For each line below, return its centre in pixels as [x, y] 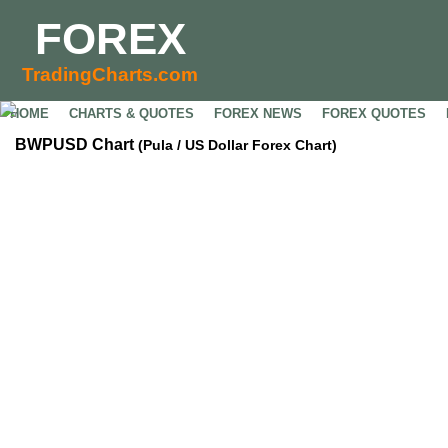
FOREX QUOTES [374, 113]
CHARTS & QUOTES [131, 113]
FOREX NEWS [258, 113]
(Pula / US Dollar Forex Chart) [237, 145]
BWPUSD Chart [76, 144]
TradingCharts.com [110, 74]
